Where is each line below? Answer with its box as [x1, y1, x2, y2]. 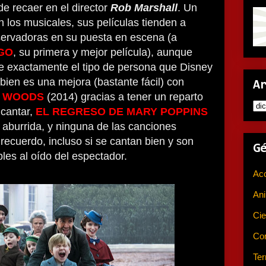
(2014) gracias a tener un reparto [44, 91, 203, 103]
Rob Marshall [110, 2, 178, 14]
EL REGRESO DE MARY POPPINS [36, 106, 208, 118]
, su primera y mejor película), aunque [13, 46, 192, 58]
